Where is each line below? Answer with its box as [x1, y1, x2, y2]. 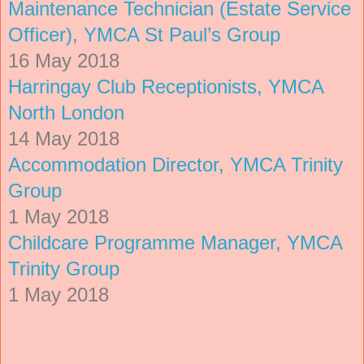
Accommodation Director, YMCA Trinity [8, 153, 343, 175]
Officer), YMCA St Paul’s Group [8, 23, 280, 45]
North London [8, 101, 124, 123]
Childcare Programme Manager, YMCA [8, 231, 342, 253]
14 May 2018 [8, 127, 119, 149]
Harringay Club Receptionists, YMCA [8, 75, 323, 97]
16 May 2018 [8, 49, 119, 71]
